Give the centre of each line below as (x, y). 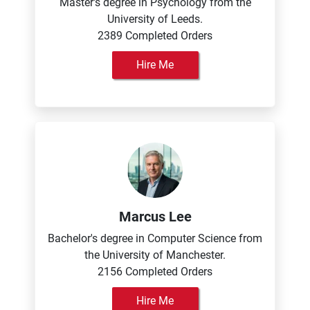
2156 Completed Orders (155, 272)
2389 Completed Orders (155, 36)
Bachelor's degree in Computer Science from (155, 238)
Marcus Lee (155, 217)
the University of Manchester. (155, 255)
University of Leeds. (155, 19)
